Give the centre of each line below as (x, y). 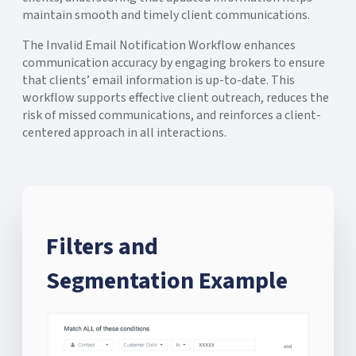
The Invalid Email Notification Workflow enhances (159, 45)
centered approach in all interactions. (124, 132)
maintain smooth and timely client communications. (166, 15)
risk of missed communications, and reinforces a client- (172, 115)
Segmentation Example (167, 281)
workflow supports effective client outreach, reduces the (176, 97)
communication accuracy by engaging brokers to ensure (174, 62)
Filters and (102, 246)
